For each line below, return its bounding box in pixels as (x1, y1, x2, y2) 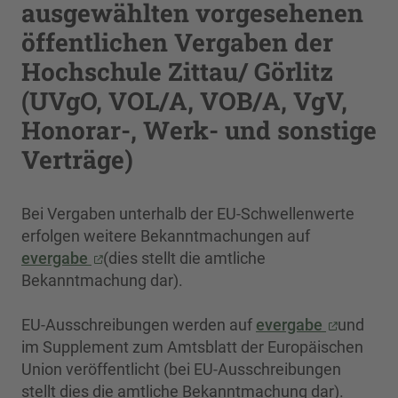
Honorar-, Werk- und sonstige (21, 114, 377, 147)
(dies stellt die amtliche (103, 249, 266, 267)
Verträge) (21, 143, 133, 176)
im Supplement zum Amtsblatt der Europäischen (21, 338, 363, 356)
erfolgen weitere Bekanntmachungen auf (21, 227, 310, 245)
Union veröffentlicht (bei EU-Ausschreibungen (21, 360, 341, 378)
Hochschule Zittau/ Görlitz (21, 55, 333, 88)
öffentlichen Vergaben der (21, 26, 333, 59)
